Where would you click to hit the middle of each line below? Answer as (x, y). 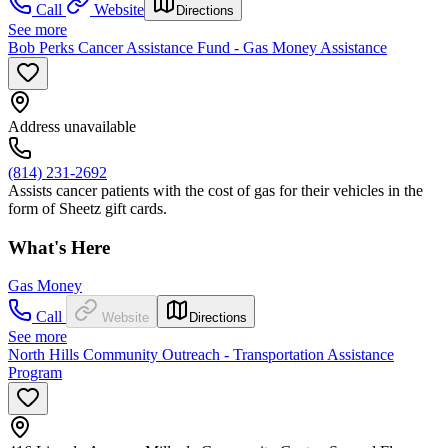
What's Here (59, 247)
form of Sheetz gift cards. (87, 208)
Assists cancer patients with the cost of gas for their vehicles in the (215, 190)
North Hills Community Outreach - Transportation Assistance (201, 355)
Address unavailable (72, 126)
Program (35, 373)
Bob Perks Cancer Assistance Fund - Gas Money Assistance (197, 47)
